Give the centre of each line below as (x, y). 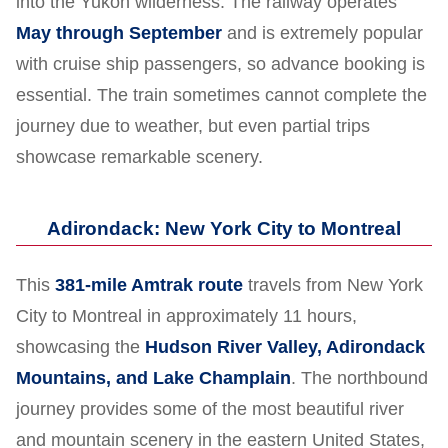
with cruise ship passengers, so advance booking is (220, 63)
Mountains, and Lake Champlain (153, 377)
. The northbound (359, 377)
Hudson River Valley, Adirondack (285, 346)
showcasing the (80, 346)
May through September (119, 32)
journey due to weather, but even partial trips (193, 125)
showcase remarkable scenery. (139, 156)
